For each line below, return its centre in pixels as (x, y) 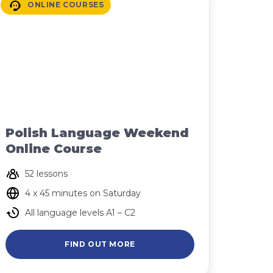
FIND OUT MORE (100, 244)
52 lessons (46, 174)
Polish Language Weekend (97, 133)
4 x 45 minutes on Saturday (83, 193)
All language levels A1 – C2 (80, 213)
